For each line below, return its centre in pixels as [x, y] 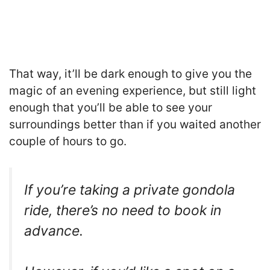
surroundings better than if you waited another [135, 125]
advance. [54, 231]
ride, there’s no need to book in [123, 210]
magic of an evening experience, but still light [133, 91]
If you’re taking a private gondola [130, 190]
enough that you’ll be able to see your [111, 108]
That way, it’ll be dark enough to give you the [130, 74]
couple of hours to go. [68, 142]
